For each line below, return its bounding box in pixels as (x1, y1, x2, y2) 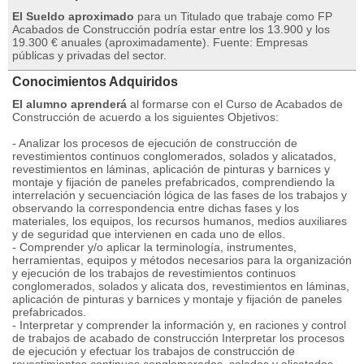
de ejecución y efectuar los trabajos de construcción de (12, 344, 295, 357)
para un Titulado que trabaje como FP (137, 10, 332, 23)
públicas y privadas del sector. (12, 49, 167, 62)
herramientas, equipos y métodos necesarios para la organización (12, 253, 352, 266)
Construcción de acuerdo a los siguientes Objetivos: (12, 110, 279, 123)
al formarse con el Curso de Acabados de (127, 97, 343, 110)
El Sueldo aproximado (12, 10, 137, 23)
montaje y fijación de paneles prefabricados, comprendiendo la (12, 175, 335, 188)
